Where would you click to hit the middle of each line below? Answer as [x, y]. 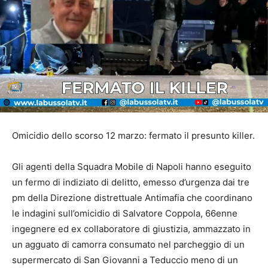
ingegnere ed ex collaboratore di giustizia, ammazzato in [131, 229]
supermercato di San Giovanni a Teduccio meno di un [125, 260]
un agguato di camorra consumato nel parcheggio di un [128, 244]
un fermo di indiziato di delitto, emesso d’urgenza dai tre [131, 182]
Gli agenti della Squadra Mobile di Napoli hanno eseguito [132, 167]
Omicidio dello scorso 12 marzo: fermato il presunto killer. [133, 135]
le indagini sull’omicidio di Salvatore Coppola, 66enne [125, 213]
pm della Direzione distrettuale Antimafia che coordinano [132, 198]
